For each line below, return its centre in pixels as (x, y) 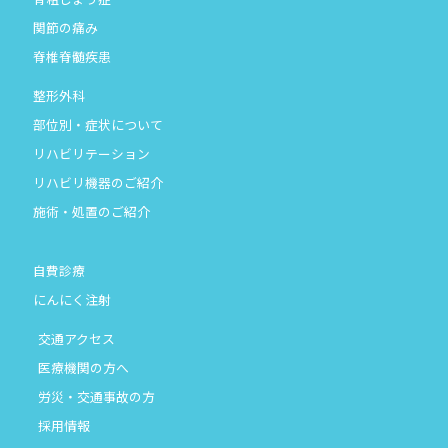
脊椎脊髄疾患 (72, 57)
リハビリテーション (92, 154)
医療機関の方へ (84, 368)
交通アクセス (77, 339)
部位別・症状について (98, 125)
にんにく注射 (72, 300)
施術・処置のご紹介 (92, 212)
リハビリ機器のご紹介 (98, 183)
